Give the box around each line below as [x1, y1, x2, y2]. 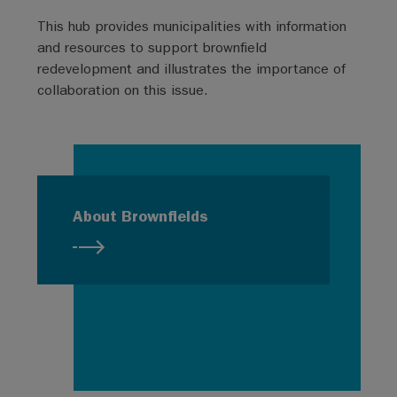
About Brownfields [72, 206, 208, 226]
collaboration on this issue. [36, 82, 217, 98]
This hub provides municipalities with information [36, 18, 346, 35]
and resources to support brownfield [36, 39, 267, 56]
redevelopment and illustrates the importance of [36, 60, 346, 77]
